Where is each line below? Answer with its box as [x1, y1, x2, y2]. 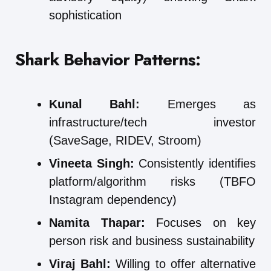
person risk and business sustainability [49, 233, 255, 247]
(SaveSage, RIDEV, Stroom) [49, 133, 201, 147]
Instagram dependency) [49, 192, 177, 206]
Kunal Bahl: [49, 97, 140, 111]
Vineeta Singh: [49, 156, 134, 170]
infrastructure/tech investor [49, 115, 256, 129]
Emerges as [140, 97, 256, 111]
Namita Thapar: [49, 215, 145, 229]
